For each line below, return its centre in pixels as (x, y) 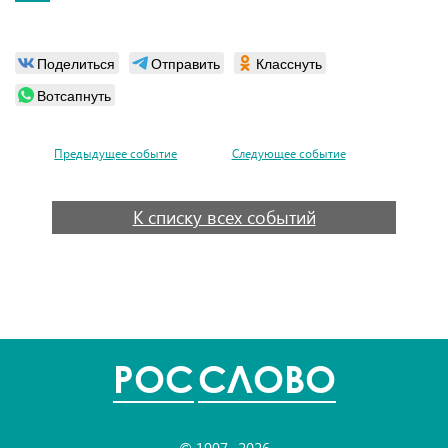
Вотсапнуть (74, 95)
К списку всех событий (224, 217)
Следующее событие (288, 153)
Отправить (185, 63)
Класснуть (289, 63)
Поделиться (76, 63)
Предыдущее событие (116, 153)
